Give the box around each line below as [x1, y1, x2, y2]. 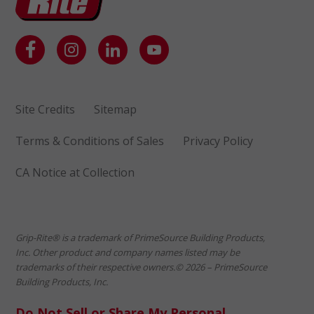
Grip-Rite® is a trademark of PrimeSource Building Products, [15, 231, 265, 244]
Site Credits [15, 101, 75, 117]
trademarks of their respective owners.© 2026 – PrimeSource [15, 260, 267, 273]
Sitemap [94, 101, 137, 117]
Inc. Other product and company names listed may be [15, 245, 240, 259]
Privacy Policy [183, 132, 253, 149]
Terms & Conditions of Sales [15, 132, 164, 149]
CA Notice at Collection [15, 164, 135, 180]
